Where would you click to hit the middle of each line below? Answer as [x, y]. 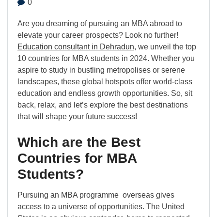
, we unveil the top [165, 47]
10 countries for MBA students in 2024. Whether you [106, 58]
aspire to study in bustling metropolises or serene [101, 70]
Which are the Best [79, 142]
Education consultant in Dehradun [76, 47]
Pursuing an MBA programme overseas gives [96, 195]
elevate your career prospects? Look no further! [98, 35]
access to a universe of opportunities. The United [101, 207]
